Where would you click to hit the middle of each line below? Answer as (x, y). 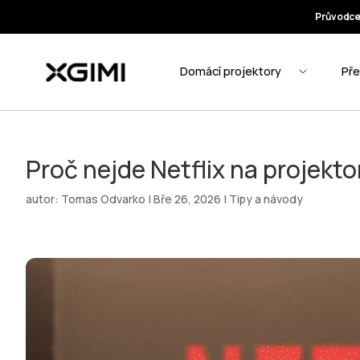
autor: (43, 199)
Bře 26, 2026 (187, 199)
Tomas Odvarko (103, 199)
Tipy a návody (266, 199)
